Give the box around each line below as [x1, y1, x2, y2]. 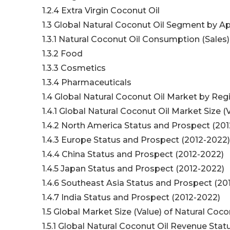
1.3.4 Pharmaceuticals [42, 78, 131, 88]
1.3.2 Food [42, 49, 83, 59]
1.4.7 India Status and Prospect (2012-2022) [42, 193, 220, 203]
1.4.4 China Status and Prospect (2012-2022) [42, 149, 224, 160]
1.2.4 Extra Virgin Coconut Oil [42, 6, 160, 16]
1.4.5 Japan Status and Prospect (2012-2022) [42, 164, 224, 174]
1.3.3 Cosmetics [42, 63, 106, 73]
